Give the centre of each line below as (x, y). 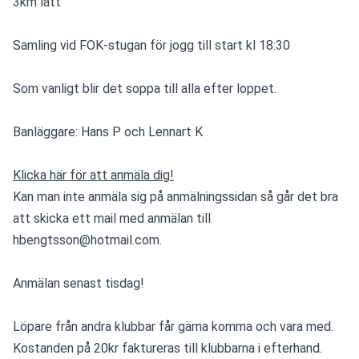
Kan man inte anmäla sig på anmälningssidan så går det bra (175, 197)
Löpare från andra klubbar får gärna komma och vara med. (173, 327)
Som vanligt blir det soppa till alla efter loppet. (145, 89)
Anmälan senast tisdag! (79, 284)
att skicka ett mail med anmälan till (112, 219)
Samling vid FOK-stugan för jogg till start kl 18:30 (151, 46)
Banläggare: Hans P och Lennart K (108, 132)
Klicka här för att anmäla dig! (93, 175)
